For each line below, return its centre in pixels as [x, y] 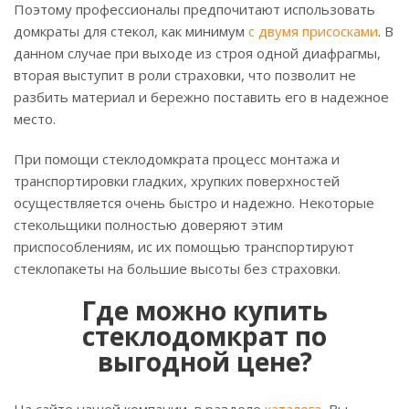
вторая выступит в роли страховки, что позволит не [185, 75]
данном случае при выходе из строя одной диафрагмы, [197, 53]
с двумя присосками [313, 31]
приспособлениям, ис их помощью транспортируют [184, 247]
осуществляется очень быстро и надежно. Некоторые [194, 203]
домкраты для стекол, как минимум [131, 31]
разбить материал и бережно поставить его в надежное [201, 97]
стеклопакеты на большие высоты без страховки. [179, 269]
